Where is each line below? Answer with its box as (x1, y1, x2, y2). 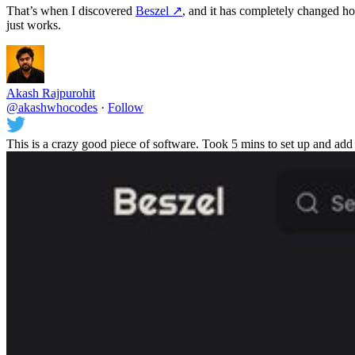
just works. (6, 17, 61, 32)
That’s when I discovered (6, 3, 136, 17)
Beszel (136, 3, 169, 17)
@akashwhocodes (6, 100, 97, 114)
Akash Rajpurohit (6, 86, 95, 100)
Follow (108, 100, 143, 114)
